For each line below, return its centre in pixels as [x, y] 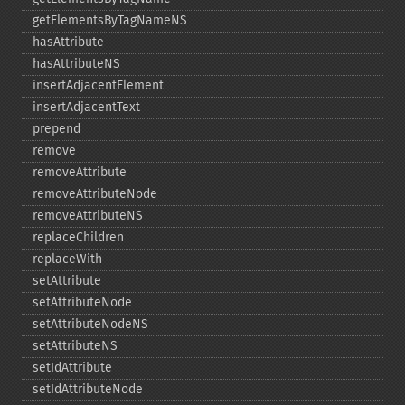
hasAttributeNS [76, 64]
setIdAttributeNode [88, 389]
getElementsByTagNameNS [110, 20]
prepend [57, 129]
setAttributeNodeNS [90, 324]
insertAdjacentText [86, 107]
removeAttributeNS [88, 216]
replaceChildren [78, 237]
